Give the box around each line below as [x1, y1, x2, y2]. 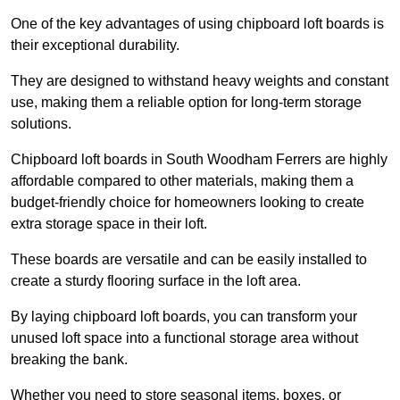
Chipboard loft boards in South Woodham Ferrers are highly [11, 152, 387, 168]
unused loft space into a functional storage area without [11, 330, 358, 346]
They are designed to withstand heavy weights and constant [11, 73, 388, 89]
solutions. [11, 116, 71, 132]
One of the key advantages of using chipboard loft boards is [11, 16, 384, 32]
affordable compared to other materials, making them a [11, 173, 354, 189]
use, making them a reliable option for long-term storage [11, 95, 362, 111]
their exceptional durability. [11, 37, 179, 54]
